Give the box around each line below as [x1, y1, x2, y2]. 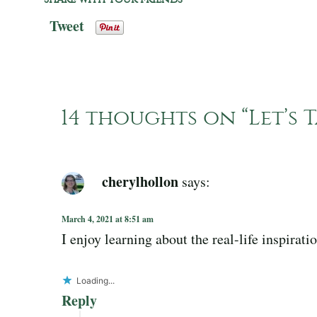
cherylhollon [102, 171, 178, 192]
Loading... [76, 275, 115, 286]
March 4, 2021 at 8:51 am [62, 212, 154, 225]
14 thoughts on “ [60, 105, 248, 130]
